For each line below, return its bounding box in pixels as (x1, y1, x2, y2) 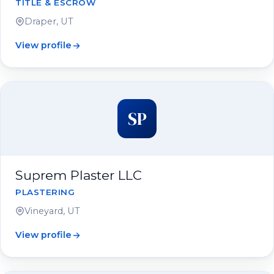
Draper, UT (24, 16, 73, 27)
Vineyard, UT (24, 206, 80, 217)
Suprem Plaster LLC (15, 168, 142, 183)
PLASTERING (15, 187, 75, 197)
